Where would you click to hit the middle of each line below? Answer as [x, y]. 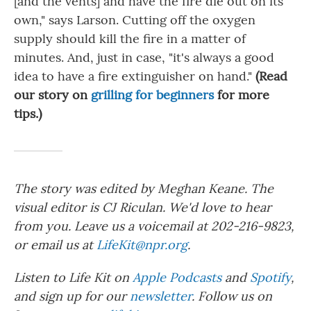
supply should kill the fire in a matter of [130, 39]
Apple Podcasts [177, 277]
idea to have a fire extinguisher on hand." [135, 76]
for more [242, 95]
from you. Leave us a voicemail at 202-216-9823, [154, 226]
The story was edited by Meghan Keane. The [144, 188]
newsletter [161, 296]
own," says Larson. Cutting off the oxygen [135, 20]
